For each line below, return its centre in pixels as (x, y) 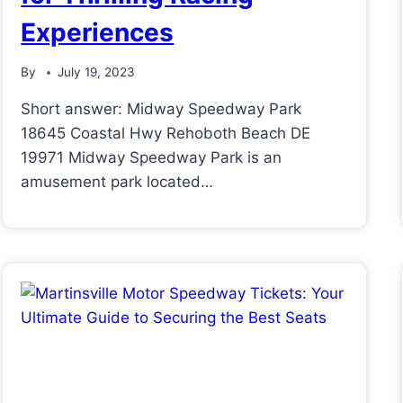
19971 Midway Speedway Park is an (152, 158)
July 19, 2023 (96, 72)
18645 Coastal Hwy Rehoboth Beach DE (166, 134)
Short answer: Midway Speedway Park (161, 109)
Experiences (98, 32)
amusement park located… (117, 182)
